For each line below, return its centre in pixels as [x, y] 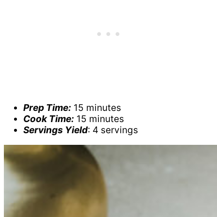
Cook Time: [49, 119]
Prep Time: [47, 108]
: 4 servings [113, 130]
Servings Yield [55, 130]
